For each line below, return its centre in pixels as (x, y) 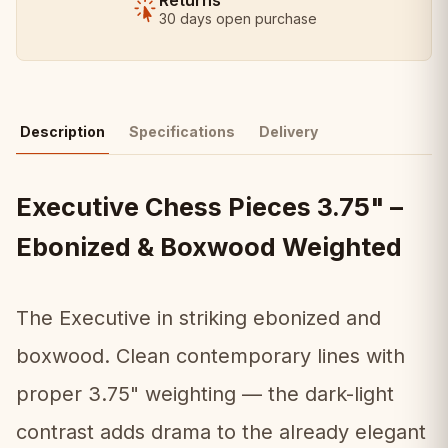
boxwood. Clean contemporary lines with (210, 356)
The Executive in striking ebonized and (198, 318)
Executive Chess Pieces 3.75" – (209, 207)
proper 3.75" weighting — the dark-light (205, 394)
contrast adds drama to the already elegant (221, 432)
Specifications (182, 131)
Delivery (288, 131)
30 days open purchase (238, 18)
